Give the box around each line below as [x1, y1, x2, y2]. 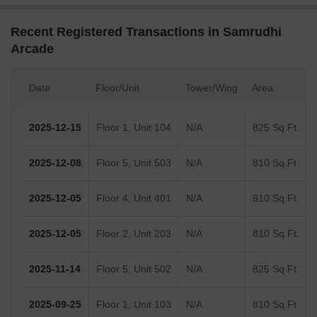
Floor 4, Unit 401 [96, 192, 171, 204]
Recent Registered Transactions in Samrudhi [11, 25, 282, 40]
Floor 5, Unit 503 [96, 157, 171, 169]
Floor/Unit [96, 82, 139, 94]
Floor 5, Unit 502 [96, 263, 171, 275]
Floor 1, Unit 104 [96, 122, 171, 134]
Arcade [11, 42, 54, 57]
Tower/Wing [185, 82, 238, 94]
